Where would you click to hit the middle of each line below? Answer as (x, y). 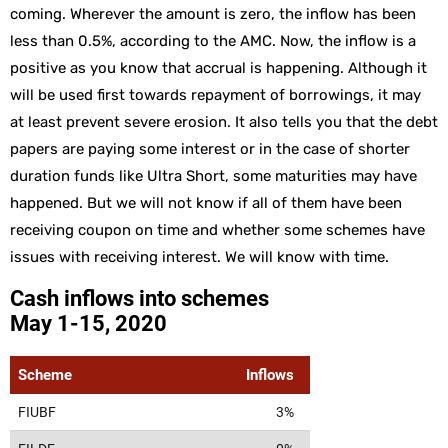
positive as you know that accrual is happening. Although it (218, 68)
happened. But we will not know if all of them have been (206, 203)
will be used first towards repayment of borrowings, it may (215, 95)
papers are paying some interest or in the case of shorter (210, 149)
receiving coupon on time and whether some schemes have (217, 230)
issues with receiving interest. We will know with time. (199, 257)
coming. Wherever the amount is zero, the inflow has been (213, 14)
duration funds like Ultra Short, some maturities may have (213, 176)
